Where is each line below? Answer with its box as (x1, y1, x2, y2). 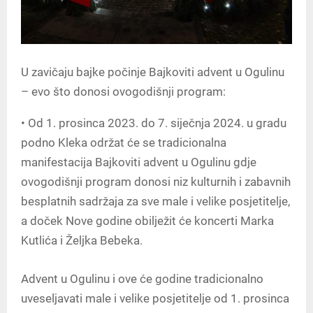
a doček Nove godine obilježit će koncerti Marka (21, 213, 274, 228)
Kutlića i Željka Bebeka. (21, 233, 143, 247)
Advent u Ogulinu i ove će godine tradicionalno (21, 271, 263, 286)
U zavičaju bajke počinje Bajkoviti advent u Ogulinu (21, 64, 284, 79)
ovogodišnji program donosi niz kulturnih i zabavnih (21, 174, 291, 189)
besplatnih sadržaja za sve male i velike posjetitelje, (21, 194, 290, 208)
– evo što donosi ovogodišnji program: (21, 84, 226, 99)
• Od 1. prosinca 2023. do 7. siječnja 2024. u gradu (21, 115, 286, 130)
